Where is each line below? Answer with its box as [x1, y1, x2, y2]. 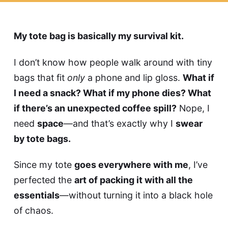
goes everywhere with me [74, 159, 188, 170]
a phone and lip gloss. [84, 72, 183, 83]
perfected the [13, 174, 74, 185]
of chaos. [13, 205, 53, 216]
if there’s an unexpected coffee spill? [13, 102, 177, 113]
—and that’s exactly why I [63, 118, 176, 129]
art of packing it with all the [74, 174, 193, 185]
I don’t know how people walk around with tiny [13, 56, 212, 68]
